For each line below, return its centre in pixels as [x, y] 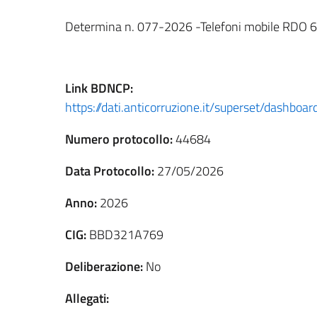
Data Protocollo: [110, 171]
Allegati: [87, 298]
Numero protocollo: [119, 139]
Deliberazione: [104, 266]
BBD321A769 [125, 234]
